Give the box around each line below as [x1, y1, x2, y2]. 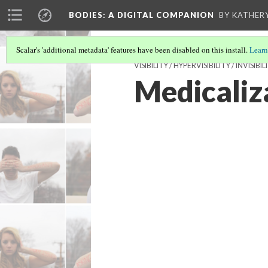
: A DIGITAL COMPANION [103, 10, 214, 20]
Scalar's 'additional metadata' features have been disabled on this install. [16, 44, 249, 55]
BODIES [69, 10, 103, 20]
